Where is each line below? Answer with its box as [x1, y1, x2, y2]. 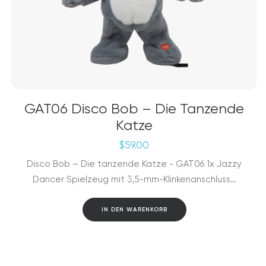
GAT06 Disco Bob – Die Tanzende [24, 100, 244, 117]
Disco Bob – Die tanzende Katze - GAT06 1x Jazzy [27, 159, 242, 169]
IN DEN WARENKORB [101, 206, 167, 213]
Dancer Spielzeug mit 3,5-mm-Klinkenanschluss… [32, 174, 236, 185]
